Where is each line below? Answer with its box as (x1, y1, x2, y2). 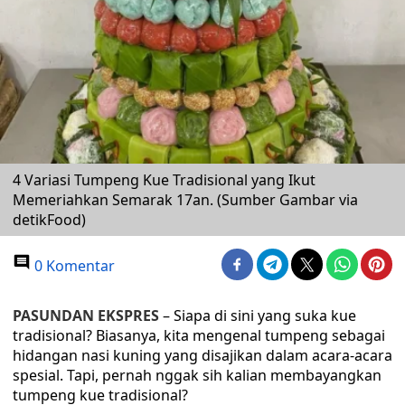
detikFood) (13, 210, 86, 230)
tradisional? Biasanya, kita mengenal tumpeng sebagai (13, 325, 385, 345)
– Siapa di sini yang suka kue (159, 306, 356, 325)
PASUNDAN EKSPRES (13, 306, 159, 325)
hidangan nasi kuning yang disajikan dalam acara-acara (13, 345, 392, 365)
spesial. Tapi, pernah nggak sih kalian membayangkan (13, 365, 381, 385)
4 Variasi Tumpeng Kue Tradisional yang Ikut (13, 170, 316, 190)
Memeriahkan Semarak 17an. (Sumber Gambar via (13, 190, 358, 210)
